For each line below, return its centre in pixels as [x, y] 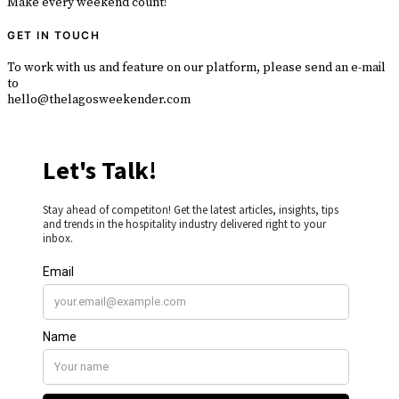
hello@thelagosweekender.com [99, 99]
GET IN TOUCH [53, 35]
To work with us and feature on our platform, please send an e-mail [196, 67]
